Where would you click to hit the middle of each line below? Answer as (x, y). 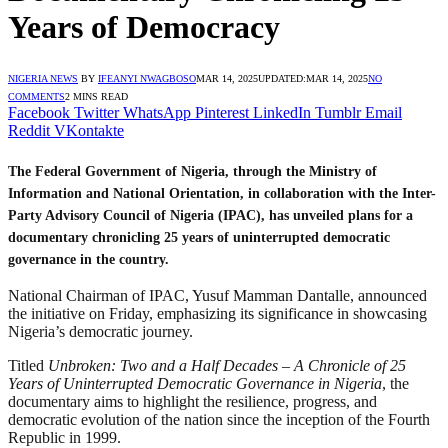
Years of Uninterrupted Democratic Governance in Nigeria (195, 384)
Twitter (96, 112)
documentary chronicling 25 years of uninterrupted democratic (199, 237)
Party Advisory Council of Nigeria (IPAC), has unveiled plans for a (210, 215)
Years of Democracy (144, 27)
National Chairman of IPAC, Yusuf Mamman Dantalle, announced (217, 296)
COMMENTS (36, 96)
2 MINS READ (96, 96)
